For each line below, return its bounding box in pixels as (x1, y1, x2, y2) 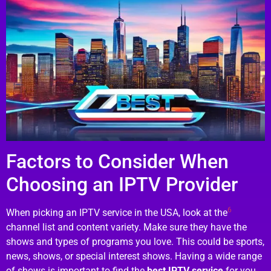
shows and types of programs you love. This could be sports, (6, 235, 264, 247)
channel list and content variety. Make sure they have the (6, 221, 247, 233)
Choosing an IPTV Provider (6, 172, 238, 196)
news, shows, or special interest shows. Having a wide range (6, 250, 262, 262)
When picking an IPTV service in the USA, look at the (6, 206, 227, 218)
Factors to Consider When (6, 149, 229, 173)
